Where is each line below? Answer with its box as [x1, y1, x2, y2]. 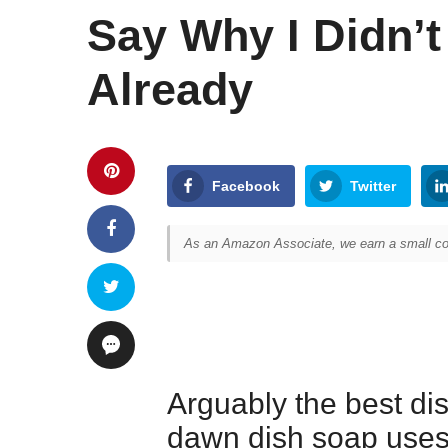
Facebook [212, 178, 280, 194]
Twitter [350, 178, 396, 194]
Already [87, 64, 253, 115]
